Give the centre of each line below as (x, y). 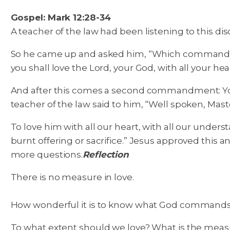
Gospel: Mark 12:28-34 (61, 17)
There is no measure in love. (72, 177)
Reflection (106, 155)
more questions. (47, 155)
